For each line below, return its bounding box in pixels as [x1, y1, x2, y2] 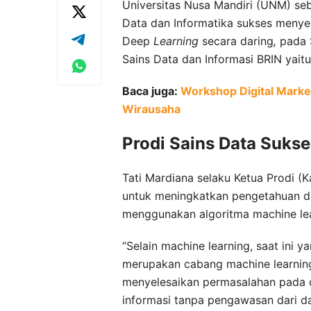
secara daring [199, 33, 274, 48]
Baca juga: [122, 83, 180, 98]
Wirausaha [122, 101, 180, 116]
